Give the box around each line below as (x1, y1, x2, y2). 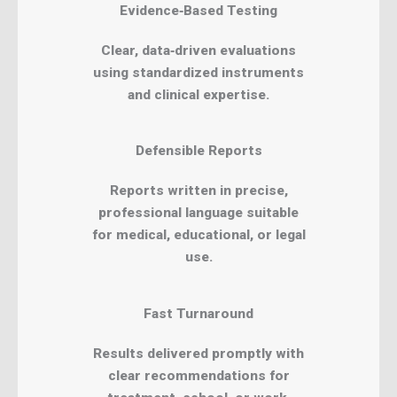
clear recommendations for (107, 368, 290, 385)
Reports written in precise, (109, 183, 288, 199)
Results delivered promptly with (93, 346, 304, 362)
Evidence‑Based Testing (120, 2, 277, 19)
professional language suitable (98, 205, 299, 222)
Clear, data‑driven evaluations (101, 42, 296, 58)
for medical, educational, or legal (91, 227, 306, 244)
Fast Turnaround (144, 306, 253, 323)
